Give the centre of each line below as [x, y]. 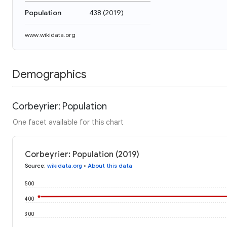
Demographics [49, 74]
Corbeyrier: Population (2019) [82, 154]
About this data [110, 165]
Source [34, 165]
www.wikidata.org [50, 35]
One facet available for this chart [68, 122]
